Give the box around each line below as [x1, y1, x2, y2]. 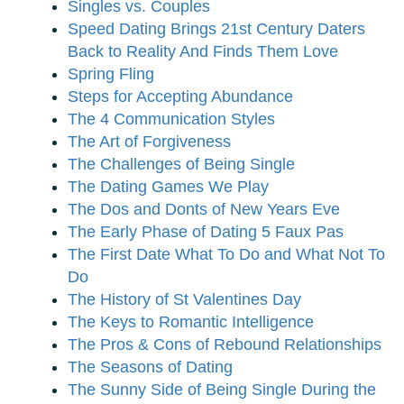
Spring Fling [68, 65, 154, 84]
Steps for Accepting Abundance [68, 87, 293, 106]
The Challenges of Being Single [68, 155, 295, 174]
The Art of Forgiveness [68, 133, 231, 151]
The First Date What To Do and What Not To [68, 245, 385, 264]
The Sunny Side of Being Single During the [68, 381, 376, 399]
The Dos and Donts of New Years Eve [68, 200, 340, 219]
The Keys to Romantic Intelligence [68, 313, 314, 332]
